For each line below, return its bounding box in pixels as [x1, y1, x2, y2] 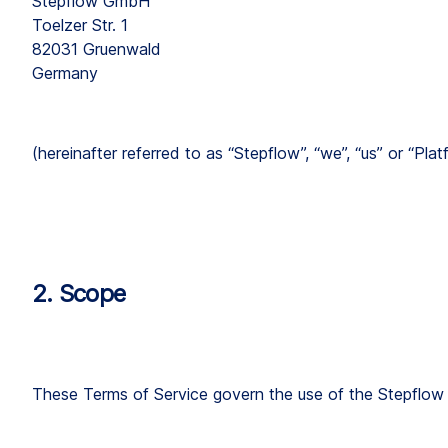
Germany [32, 63, 98, 83]
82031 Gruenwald [32, 39, 161, 59]
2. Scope [32, 278, 126, 308]
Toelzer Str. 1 [32, 15, 128, 35]
